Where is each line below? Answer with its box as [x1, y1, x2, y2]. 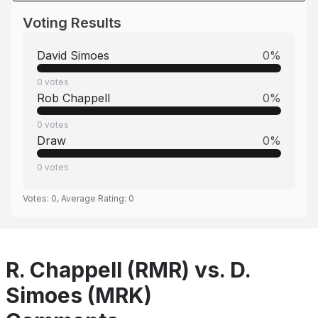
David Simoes [37, 48, 109, 62]
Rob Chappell [37, 91, 110, 105]
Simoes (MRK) [6, 283, 152, 308]
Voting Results [23, 14, 121, 31]
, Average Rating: [57, 193, 128, 204]
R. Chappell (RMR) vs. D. [6, 257, 251, 283]
